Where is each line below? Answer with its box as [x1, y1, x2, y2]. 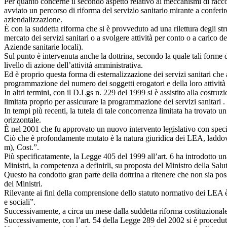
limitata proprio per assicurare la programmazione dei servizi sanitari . [4, 97, 225, 106]
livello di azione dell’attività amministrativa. [4, 60, 143, 69]
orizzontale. [4, 115, 41, 124]
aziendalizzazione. [4, 15, 62, 24]
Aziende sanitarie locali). [4, 42, 83, 51]
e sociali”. [4, 197, 35, 206]
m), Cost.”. [4, 142, 39, 152]
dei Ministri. [4, 179, 43, 188]
